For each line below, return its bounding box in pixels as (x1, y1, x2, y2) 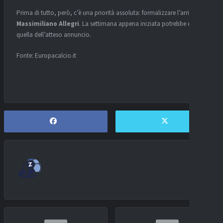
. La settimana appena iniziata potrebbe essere (79, 19, 204, 29)
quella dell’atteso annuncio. (16, 30, 91, 40)
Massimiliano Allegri (16, 19, 79, 29)
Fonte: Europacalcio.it (16, 51, 76, 60)
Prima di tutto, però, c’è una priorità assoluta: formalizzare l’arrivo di (16, 8, 203, 18)
